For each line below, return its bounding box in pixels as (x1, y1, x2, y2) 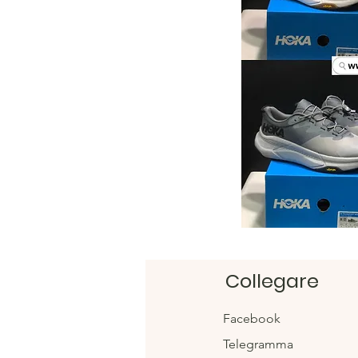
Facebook (223, 310, 280, 326)
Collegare (225, 267, 319, 294)
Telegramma (223, 336, 293, 352)
